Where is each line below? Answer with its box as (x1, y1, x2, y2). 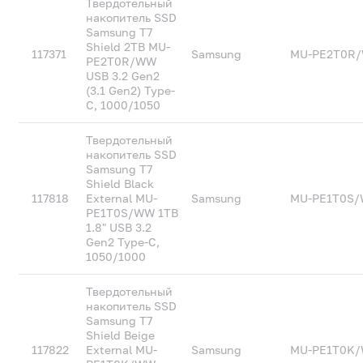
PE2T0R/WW (86, 54, 157, 68)
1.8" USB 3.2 (86, 220, 152, 234)
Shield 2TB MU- (86, 40, 171, 53)
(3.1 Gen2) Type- (86, 83, 176, 97)
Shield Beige (86, 328, 156, 342)
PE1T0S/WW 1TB (86, 206, 179, 220)
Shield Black (86, 177, 155, 190)
